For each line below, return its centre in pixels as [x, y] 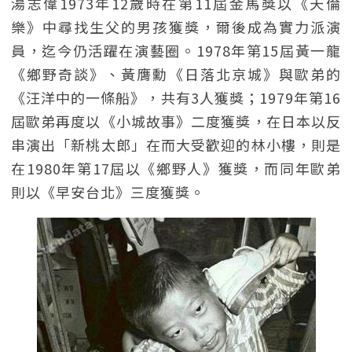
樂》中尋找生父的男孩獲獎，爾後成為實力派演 [176, 27]
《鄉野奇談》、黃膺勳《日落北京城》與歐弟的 [176, 74]
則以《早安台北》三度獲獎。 [108, 192]
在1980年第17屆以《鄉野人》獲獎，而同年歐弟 [176, 168]
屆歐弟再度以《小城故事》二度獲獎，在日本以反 [176, 121]
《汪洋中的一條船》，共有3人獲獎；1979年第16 [176, 97]
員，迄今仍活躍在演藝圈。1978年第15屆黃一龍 [176, 50]
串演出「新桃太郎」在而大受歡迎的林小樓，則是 [176, 145]
